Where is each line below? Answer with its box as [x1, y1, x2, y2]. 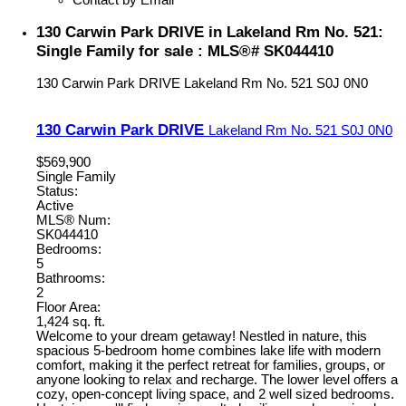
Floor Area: [36, 300, 101, 315]
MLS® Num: [36, 213, 111, 228]
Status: [36, 184, 78, 199]
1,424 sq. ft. [36, 314, 105, 330]
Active [36, 198, 73, 214]
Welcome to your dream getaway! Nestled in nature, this [36, 329, 367, 344]
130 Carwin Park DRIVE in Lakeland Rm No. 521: [36, 22, 383, 41]
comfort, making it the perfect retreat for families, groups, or [36, 358, 385, 373]
